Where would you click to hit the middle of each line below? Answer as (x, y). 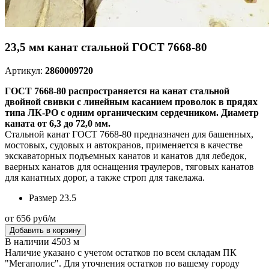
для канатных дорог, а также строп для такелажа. (105, 177)
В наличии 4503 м (42, 241)
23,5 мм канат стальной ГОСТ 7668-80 (106, 47)
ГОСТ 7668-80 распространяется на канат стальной (117, 91)
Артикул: (25, 70)
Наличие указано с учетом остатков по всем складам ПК (121, 252)
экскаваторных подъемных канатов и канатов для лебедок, (126, 156)
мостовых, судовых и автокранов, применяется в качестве (124, 145)
